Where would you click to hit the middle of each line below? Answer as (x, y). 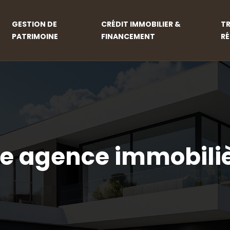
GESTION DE (35, 24)
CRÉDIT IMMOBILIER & (141, 24)
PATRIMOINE (35, 36)
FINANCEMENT (128, 36)
